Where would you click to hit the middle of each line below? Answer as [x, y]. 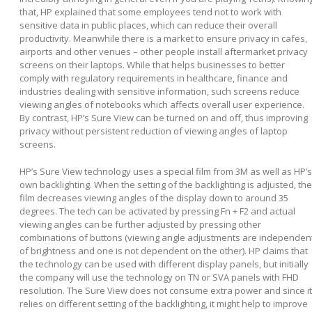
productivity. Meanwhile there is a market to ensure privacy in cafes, [163, 38]
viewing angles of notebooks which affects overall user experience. [162, 104]
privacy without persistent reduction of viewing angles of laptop [154, 131]
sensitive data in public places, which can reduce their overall [148, 25]
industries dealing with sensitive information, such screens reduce [159, 91]
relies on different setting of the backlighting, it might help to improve [164, 303]
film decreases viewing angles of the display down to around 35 [154, 197]
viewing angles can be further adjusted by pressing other [140, 224]
